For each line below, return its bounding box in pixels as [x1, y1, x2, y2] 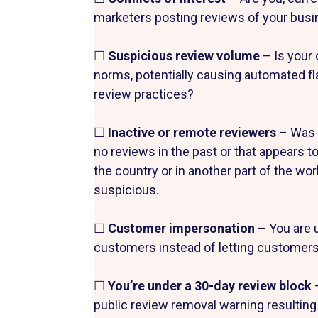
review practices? [94, 86, 194, 102]
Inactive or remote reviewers [108, 124, 279, 140]
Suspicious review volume [108, 48, 263, 63]
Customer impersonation [108, 220, 258, 236]
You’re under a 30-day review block [108, 278, 314, 293]
